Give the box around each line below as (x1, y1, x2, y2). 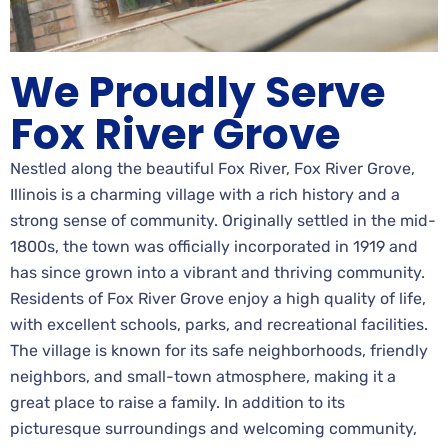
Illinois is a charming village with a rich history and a (10, 184, 400, 204)
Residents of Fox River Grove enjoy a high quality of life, (10, 288, 426, 308)
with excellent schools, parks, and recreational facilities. (10, 314, 428, 334)
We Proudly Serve (10, 62, 385, 122)
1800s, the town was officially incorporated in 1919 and (10, 236, 418, 256)
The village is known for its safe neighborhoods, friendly (10, 340, 428, 360)
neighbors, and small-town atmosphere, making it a (10, 366, 396, 386)
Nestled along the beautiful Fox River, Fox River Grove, (10, 158, 415, 178)
